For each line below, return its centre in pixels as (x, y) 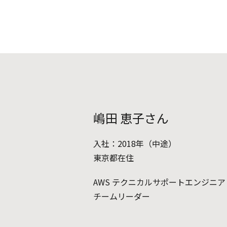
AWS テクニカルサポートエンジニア (159, 182)
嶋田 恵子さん (131, 118)
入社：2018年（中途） (135, 143)
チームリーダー (122, 196)
